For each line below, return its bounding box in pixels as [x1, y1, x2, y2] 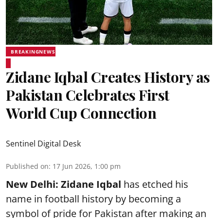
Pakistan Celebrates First [6, 85, 169, 105]
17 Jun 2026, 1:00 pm [53, 162, 121, 171]
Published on [6, 162, 49, 171]
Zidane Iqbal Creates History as [6, 67, 210, 87]
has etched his [121, 178, 188, 191]
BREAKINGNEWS [11, 48, 55, 55]
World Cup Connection [6, 103, 156, 123]
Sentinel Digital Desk [6, 138, 81, 149]
